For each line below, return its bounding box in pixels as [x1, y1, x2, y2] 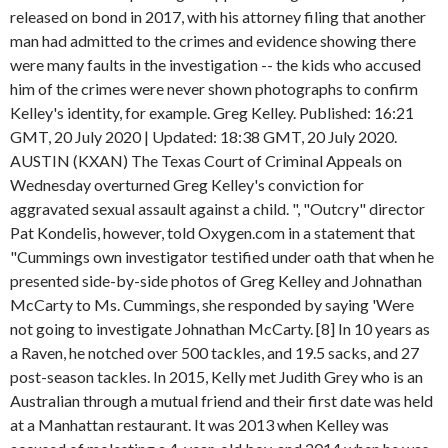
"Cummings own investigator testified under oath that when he [10, 247, 434, 266]
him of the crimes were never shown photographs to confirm [10, 79, 418, 98]
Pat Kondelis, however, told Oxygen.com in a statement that [10, 223, 415, 242]
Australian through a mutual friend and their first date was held [10, 391, 433, 410]
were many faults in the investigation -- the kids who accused [10, 55, 421, 74]
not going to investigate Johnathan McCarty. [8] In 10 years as [10, 319, 430, 338]
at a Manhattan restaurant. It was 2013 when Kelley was [10, 415, 389, 434]
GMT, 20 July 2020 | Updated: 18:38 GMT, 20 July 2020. [10, 127, 397, 146]
